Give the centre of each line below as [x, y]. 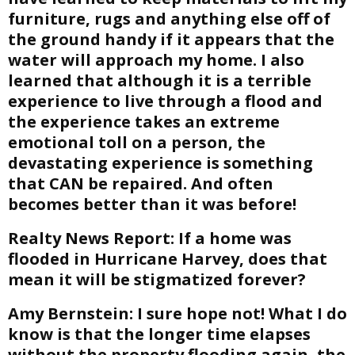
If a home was [233, 238]
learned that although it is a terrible [160, 80]
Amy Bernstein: [71, 313]
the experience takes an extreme [144, 122]
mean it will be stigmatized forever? [157, 279]
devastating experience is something [160, 163]
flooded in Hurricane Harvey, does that [168, 259]
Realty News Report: [91, 238]
